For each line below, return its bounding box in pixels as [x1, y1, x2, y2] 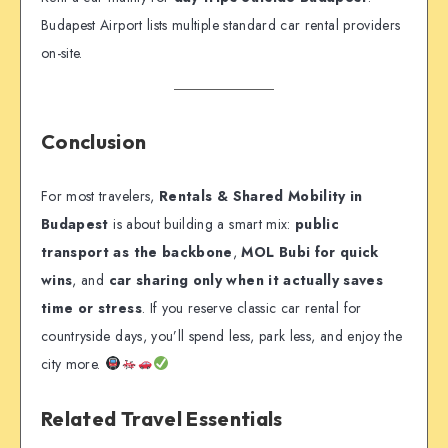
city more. [41, 354, 105, 375]
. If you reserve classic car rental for [141, 298, 362, 319]
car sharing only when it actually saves [108, 270, 384, 291]
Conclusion [41, 129, 147, 155]
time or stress [41, 298, 142, 319]
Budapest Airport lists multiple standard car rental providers [41, 15, 401, 36]
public [295, 214, 340, 235]
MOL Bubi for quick [241, 242, 379, 263]
